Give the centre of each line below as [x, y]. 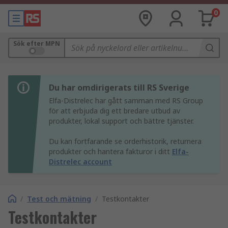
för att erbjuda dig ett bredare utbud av [115, 111]
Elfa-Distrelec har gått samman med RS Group [126, 101]
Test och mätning [59, 199]
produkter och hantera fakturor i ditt [110, 151]
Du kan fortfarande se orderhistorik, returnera [125, 141]
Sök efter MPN [37, 44]
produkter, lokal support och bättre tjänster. [121, 121]
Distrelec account [80, 162]
